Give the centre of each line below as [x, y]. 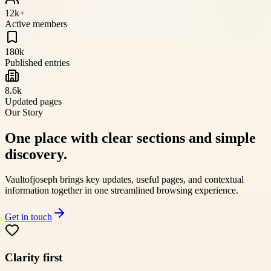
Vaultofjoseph [31, 180]
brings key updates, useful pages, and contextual [151, 180]
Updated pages [33, 101]
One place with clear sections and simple [130, 138]
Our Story [24, 112]
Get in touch [28, 217]
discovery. [36, 154]
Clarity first [34, 258]
